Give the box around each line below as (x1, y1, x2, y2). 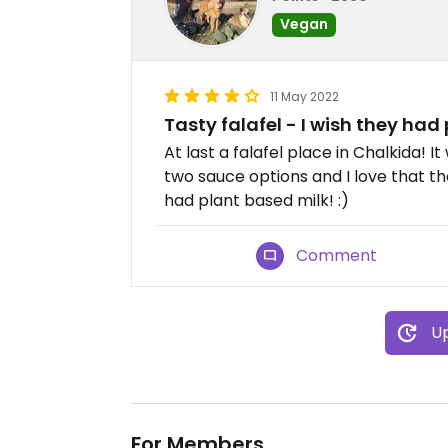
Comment (296, 244, 378, 267)
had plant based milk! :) (164, 189, 349, 212)
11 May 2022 (270, 88, 339, 105)
